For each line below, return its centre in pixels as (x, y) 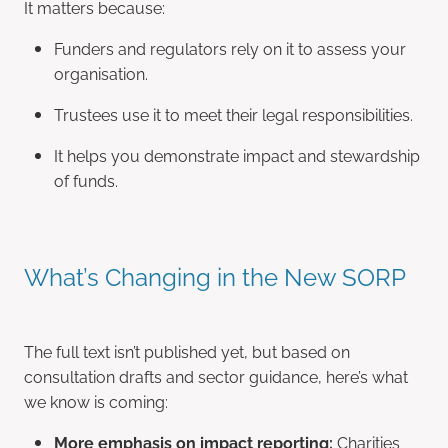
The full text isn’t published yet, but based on (187, 350)
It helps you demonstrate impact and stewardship (237, 154)
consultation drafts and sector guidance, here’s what (216, 375)
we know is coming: (96, 400)
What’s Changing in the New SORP (215, 274)
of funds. (86, 179)
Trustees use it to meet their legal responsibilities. (233, 113)
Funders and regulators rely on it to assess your (230, 47)
